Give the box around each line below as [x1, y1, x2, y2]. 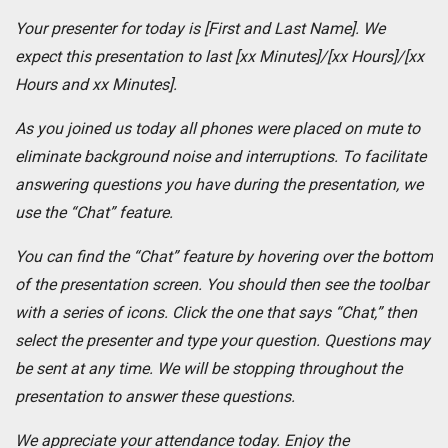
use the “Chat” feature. [15, 203, 177, 223]
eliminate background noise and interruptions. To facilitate [15, 147, 426, 167]
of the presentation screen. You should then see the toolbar [15, 275, 428, 295]
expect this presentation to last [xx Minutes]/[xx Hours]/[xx [15, 47, 424, 67]
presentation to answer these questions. [15, 387, 295, 407]
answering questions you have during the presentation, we [15, 175, 423, 195]
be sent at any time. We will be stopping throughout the [15, 359, 402, 379]
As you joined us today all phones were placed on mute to [15, 119, 420, 139]
